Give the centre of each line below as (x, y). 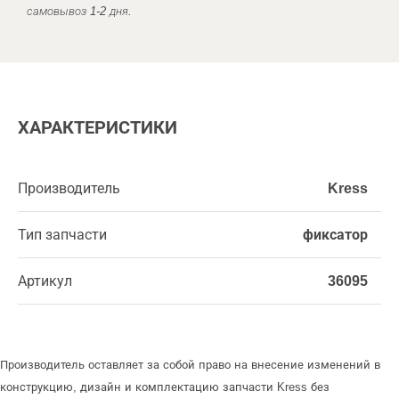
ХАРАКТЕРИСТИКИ (98, 127)
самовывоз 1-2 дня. (79, 11)
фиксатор (335, 235)
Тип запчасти (62, 235)
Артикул (45, 281)
